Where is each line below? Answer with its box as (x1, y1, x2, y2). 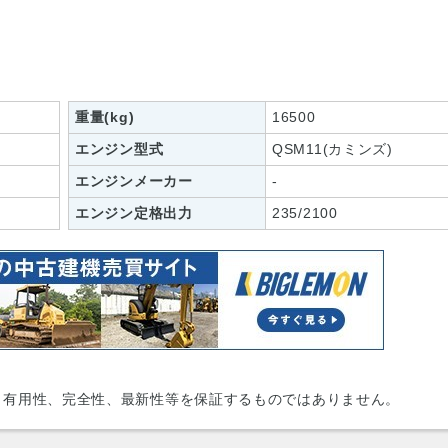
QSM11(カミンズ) (272, 141, 393, 157)
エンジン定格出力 (75, 205, 193, 221)
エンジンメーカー (75, 173, 193, 189)
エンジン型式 (75, 141, 164, 157)
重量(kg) (75, 109, 135, 125)
